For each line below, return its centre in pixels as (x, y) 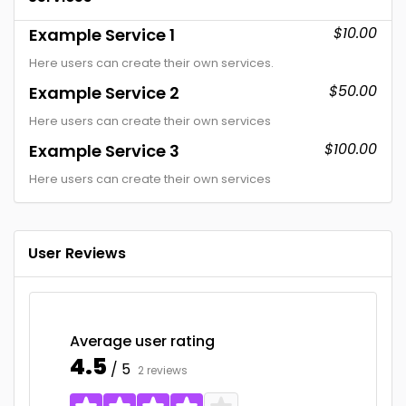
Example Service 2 (104, 93)
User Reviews (77, 253)
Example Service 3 (104, 151)
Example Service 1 (102, 35)
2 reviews (163, 370)
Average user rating (142, 341)
